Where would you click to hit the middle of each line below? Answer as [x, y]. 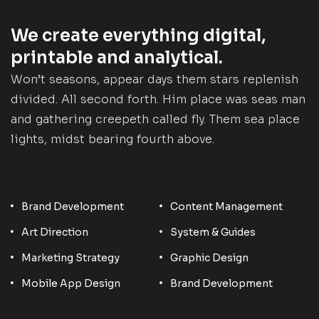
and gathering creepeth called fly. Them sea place [155, 119]
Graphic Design [209, 257]
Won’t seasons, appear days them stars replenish [155, 79]
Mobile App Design [71, 283]
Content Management [226, 206]
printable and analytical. [117, 57]
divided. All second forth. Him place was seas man [158, 99]
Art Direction [55, 232]
